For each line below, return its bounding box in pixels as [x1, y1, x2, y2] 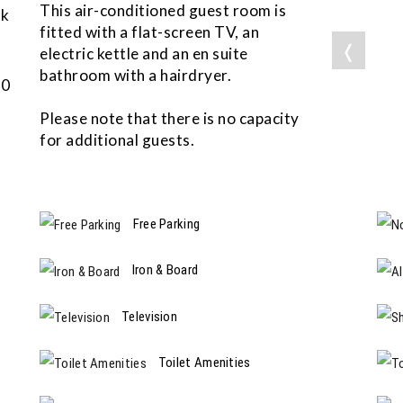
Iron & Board [131, 262, 199, 279]
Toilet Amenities [157, 354, 251, 371]
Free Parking [132, 216, 201, 233]
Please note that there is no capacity [40, 109, 300, 129]
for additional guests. [40, 130, 194, 150]
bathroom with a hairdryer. [40, 66, 231, 85]
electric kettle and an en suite [40, 44, 248, 64]
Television [121, 308, 177, 325]
